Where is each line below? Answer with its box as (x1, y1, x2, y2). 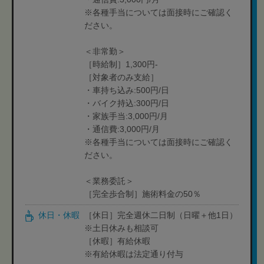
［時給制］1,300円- (84, 60, 158, 69)
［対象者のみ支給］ (84, 72, 159, 82)
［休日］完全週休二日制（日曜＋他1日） (84, 210, 237, 220)
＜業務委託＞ (84, 176, 134, 186)
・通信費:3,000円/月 (84, 124, 160, 134)
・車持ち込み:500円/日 (84, 85, 169, 95)
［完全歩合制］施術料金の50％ (84, 189, 201, 199)
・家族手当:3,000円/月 (84, 111, 168, 121)
